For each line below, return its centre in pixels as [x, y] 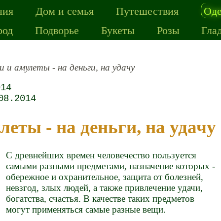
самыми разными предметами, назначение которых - [111, 166]
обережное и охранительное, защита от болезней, [105, 177]
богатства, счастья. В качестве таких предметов [100, 199]
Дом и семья [65, 11]
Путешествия [147, 11]
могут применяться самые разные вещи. [86, 210]
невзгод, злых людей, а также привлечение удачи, [105, 188]
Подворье [57, 30]
